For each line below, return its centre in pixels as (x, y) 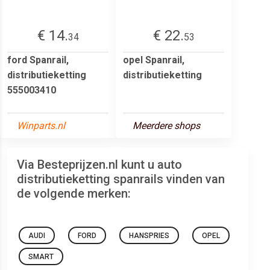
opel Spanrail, (154, 60)
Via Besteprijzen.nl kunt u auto (99, 164)
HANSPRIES (149, 235)
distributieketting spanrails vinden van (121, 179)
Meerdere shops (166, 125)
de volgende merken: (74, 193)
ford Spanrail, (38, 60)
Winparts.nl (41, 125)
